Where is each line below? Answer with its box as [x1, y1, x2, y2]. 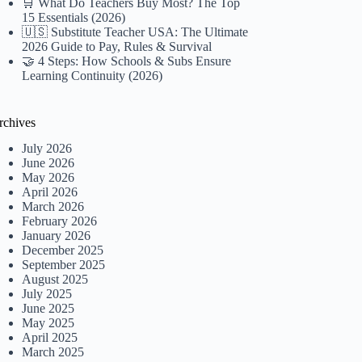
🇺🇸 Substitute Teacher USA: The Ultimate [22, 24, 249, 39]
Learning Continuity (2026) [22, 68, 163, 82]
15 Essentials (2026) [22, 10, 126, 24]
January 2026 [22, 229, 91, 243]
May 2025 [22, 316, 75, 330]
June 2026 [22, 156, 75, 170]
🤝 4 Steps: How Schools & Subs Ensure [22, 53, 232, 68]
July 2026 [22, 141, 73, 156]
